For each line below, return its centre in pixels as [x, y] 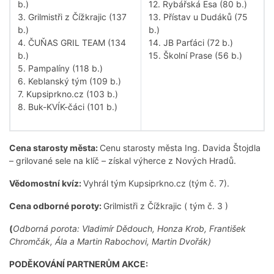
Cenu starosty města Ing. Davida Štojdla [180, 148]
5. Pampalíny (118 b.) [60, 68]
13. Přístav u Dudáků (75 [198, 17]
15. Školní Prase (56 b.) [195, 56]
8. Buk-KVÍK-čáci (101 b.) [68, 107]
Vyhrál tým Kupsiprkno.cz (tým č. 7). [156, 183]
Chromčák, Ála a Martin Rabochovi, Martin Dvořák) [110, 242]
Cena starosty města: [54, 148]
